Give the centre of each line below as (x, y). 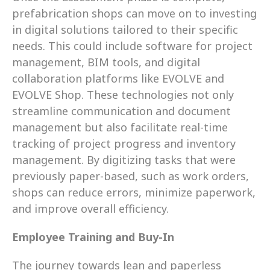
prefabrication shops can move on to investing (134, 13)
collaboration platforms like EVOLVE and (118, 78)
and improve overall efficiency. (90, 208)
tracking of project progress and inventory (124, 143)
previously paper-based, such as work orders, (130, 176)
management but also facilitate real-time (120, 127)
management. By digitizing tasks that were (124, 159)
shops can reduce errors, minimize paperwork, (134, 192)
